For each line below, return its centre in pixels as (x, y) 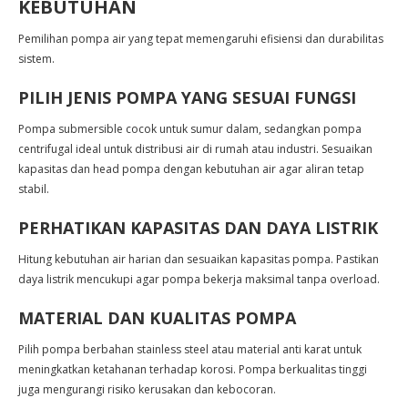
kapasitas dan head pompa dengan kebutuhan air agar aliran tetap (191, 169)
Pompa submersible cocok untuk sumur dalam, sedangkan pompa (190, 129)
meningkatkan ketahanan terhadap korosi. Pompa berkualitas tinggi (193, 369)
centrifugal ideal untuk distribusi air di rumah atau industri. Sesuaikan (195, 149)
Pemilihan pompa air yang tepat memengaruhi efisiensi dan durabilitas (201, 39)
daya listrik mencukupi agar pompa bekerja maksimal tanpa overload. (199, 279)
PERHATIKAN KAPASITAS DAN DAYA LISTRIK (198, 228)
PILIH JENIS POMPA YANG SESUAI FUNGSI (187, 97)
